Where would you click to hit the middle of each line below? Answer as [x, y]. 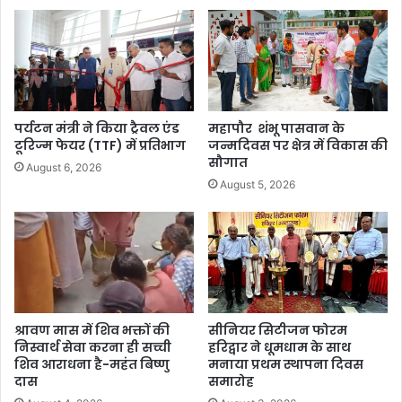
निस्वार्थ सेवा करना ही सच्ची [93, 347]
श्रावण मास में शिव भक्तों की [92, 330]
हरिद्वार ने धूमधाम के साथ [281, 347]
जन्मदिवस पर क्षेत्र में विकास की [298, 145]
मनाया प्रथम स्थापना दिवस [286, 364]
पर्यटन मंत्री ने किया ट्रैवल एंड [97, 128]
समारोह [231, 381]
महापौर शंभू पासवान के [276, 128]
